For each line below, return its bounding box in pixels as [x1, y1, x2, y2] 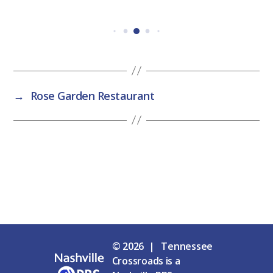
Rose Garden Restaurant [30, 88, 155, 103]
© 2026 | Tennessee [112, 239, 213, 253]
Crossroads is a [112, 254, 180, 268]
